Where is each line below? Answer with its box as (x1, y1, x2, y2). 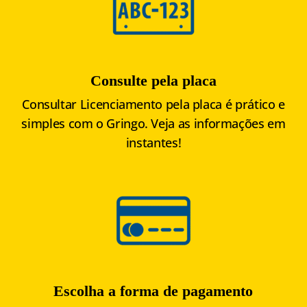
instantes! (125, 134, 182, 151)
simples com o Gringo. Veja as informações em (21, 115, 286, 132)
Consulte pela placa (90, 72, 217, 90)
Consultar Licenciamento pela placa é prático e (22, 96, 285, 113)
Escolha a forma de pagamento (53, 282, 254, 300)
